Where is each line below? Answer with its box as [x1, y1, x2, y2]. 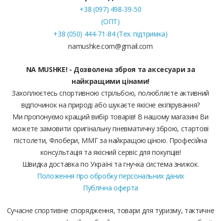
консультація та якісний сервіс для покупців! [40, 147, 181, 157]
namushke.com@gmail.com [68, 41, 153, 51]
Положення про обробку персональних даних [37, 171, 184, 181]
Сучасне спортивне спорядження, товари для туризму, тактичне [6, 206, 215, 216]
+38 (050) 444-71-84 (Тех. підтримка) [53, 29, 168, 39]
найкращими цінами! [72, 76, 149, 86]
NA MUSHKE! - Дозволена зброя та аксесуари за [26, 65, 195, 74]
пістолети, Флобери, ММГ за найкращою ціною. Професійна [14, 136, 207, 146]
